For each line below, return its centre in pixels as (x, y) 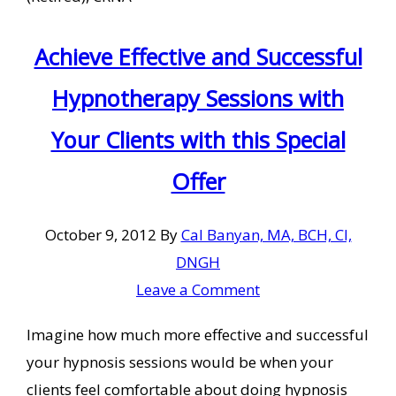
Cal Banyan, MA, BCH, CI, (266, 234)
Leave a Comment (198, 289)
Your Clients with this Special (198, 139)
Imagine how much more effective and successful (197, 334)
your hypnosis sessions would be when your (179, 362)
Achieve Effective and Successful (198, 56)
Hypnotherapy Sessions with (198, 98)
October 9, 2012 (100, 234)
